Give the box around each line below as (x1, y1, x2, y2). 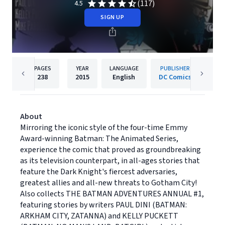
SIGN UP (100, 13, 125, 22)
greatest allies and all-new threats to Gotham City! (20, 177, 197, 188)
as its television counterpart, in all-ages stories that (20, 155, 200, 166)
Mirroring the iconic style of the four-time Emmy (20, 122, 187, 133)
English (113, 72, 135, 82)
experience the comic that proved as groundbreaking (20, 144, 201, 155)
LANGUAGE (109, 64, 139, 73)
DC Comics (158, 72, 191, 82)
